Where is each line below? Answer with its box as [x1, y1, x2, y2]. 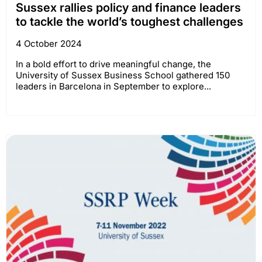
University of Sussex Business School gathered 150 [16, 70, 230, 81]
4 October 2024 [16, 38, 82, 50]
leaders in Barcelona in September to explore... [16, 81, 211, 92]
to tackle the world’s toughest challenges [16, 15, 243, 29]
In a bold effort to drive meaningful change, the [16, 58, 211, 70]
